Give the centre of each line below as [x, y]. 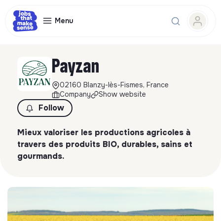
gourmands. [41, 156]
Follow [51, 108]
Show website [122, 94]
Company [75, 94]
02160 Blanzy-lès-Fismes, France [114, 85]
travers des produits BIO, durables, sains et [105, 144]
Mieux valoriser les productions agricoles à [104, 132]
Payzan [75, 66]
